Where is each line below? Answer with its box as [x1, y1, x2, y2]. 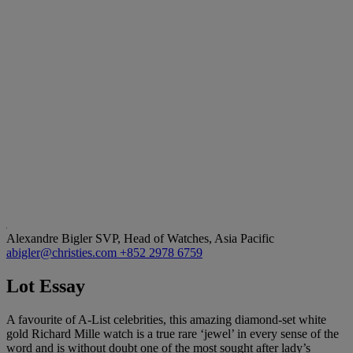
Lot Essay [6, 275, 85, 296]
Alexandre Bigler [6, 231, 95, 245]
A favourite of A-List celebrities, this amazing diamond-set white [6, 312, 326, 326]
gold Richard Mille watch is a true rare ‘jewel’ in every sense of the [6, 326, 339, 340]
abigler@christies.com [6, 245, 120, 259]
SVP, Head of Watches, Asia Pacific [95, 231, 274, 245]
